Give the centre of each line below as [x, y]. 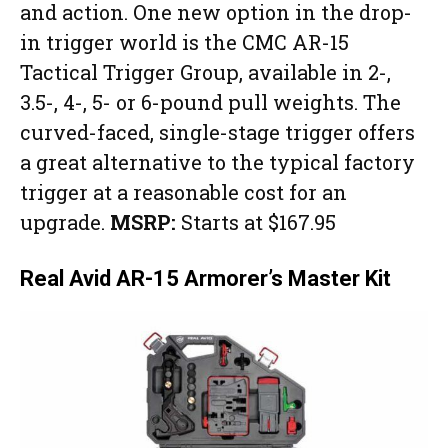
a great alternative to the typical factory [217, 162]
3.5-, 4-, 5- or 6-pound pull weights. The [210, 102]
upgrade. [65, 222]
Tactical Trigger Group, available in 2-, [205, 72]
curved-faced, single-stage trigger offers [217, 132]
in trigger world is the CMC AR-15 [184, 42]
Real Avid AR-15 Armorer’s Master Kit [205, 279]
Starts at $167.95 [256, 222]
